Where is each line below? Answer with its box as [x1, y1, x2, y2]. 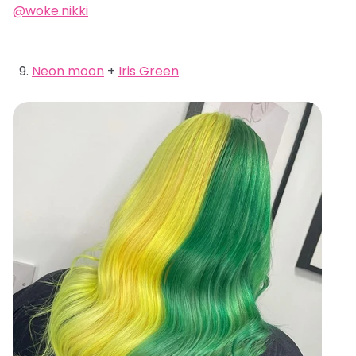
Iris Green [118, 62, 179, 80]
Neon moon [32, 62, 104, 80]
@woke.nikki [13, 2, 88, 20]
